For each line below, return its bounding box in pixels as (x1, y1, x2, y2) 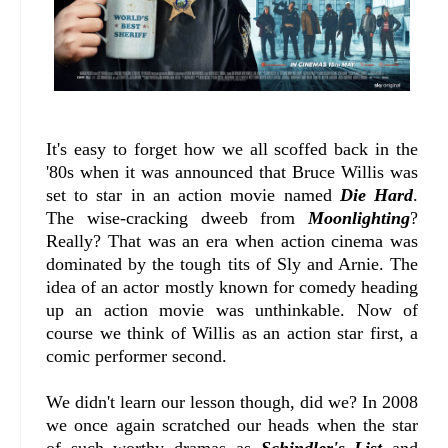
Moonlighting (308, 208, 411, 229)
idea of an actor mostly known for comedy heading (46, 277, 419, 298)
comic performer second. (46, 346, 227, 367)
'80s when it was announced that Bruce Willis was (46, 162, 419, 183)
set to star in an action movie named (46, 185, 340, 206)
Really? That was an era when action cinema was (46, 231, 419, 252)
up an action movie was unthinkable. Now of (46, 300, 419, 321)
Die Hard (340, 185, 414, 206)
